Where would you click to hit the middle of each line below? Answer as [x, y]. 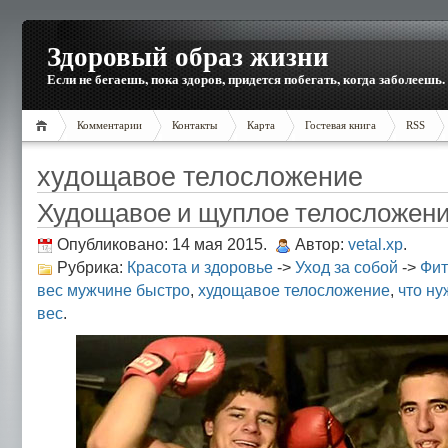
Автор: [321, 244]
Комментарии [109, 125]
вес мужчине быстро [113, 290]
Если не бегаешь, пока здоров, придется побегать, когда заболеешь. [246, 79]
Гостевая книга [340, 125]
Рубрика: [92, 267]
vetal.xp [375, 244]
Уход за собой [346, 267]
